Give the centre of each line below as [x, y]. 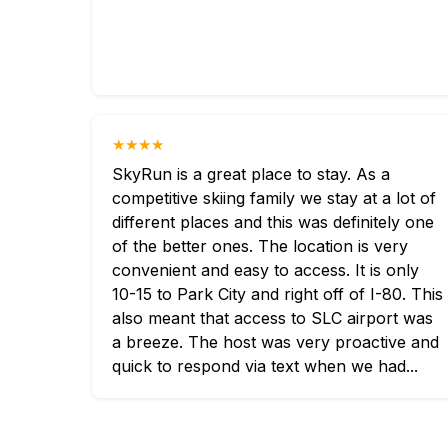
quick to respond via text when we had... [265, 366]
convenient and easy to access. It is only [265, 270]
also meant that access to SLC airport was [272, 318]
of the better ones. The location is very [260, 246]
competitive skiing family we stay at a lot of [274, 198]
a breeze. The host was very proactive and [275, 342]
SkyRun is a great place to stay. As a [251, 174]
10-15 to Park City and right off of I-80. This [277, 294]
